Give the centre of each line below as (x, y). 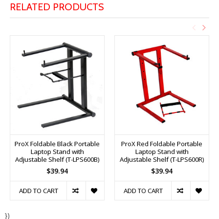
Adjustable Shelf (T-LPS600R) (162, 159)
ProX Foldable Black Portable (57, 143)
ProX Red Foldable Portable (162, 143)
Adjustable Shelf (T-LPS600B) (57, 159)
